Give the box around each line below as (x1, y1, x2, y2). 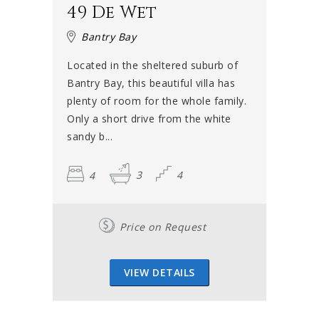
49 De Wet (67, 1, 157, 25)
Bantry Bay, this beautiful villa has (67, 76, 235, 90)
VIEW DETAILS (123, 266, 195, 280)
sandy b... (67, 130, 113, 144)
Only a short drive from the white (67, 112, 231, 126)
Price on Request (120, 220, 206, 234)
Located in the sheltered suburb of (67, 58, 238, 73)
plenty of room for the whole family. (67, 94, 246, 108)
